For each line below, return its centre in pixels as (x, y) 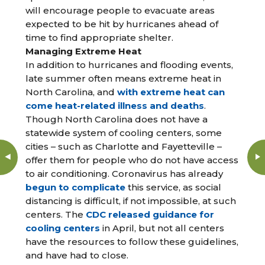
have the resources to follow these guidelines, (132, 242)
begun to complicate (76, 187)
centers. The (56, 214)
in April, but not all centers (162, 228)
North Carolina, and (72, 92)
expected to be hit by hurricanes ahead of (122, 24)
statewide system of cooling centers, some (124, 133)
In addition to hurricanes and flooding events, (130, 65)
